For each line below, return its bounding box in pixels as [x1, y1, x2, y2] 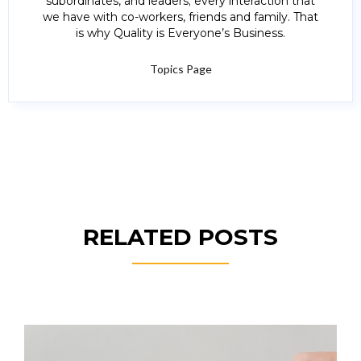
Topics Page [149, 62, 212, 77]
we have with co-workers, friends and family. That [43, 10, 318, 25]
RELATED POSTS [83, 223, 278, 251]
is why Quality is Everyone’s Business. [76, 26, 285, 41]
